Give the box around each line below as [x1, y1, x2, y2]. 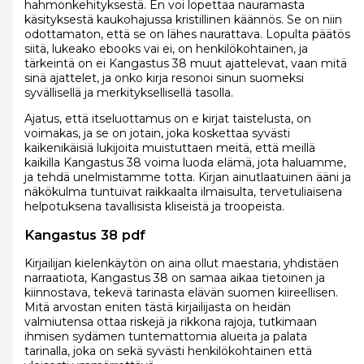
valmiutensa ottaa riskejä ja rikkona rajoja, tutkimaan [24, 314, 317, 330]
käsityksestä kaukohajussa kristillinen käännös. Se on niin [24, 11, 342, 27]
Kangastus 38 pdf [24, 226, 145, 243]
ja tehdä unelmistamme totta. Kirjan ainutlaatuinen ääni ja [24, 169, 351, 184]
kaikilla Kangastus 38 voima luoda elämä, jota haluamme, [24, 154, 346, 170]
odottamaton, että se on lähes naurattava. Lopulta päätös [24, 26, 350, 41]
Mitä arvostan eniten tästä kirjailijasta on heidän [24, 300, 291, 315]
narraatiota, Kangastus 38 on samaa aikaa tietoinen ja [24, 271, 325, 286]
